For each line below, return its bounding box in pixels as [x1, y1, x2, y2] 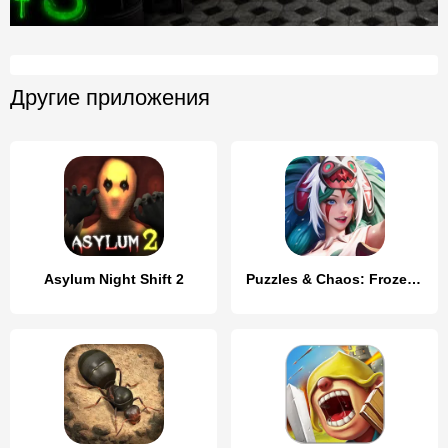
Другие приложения [10, 85, 210, 110]
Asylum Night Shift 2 [43, 271, 184, 287]
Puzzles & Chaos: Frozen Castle [407, 271, 421, 287]
